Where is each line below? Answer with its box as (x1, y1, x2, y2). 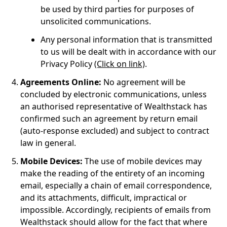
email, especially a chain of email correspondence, (20, 180, 212, 191)
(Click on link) (94, 58, 145, 69)
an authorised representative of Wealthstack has (20, 101, 207, 112)
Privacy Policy (41, 58, 92, 69)
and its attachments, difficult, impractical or (20, 192, 187, 203)
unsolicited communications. (41, 16, 151, 27)
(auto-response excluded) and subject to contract (20, 125, 209, 136)
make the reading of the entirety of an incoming (20, 168, 205, 179)
